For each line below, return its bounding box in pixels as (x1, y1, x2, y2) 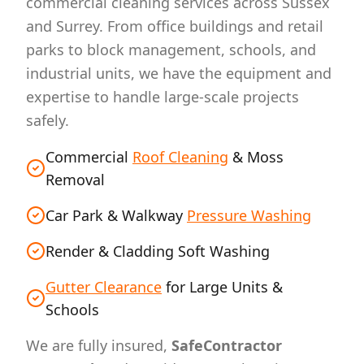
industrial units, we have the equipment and (26, 63, 331, 83)
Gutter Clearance (45, 277, 162, 297)
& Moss (228, 147, 284, 167)
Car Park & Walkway (45, 206, 187, 225)
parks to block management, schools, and (26, 40, 316, 59)
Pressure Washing (187, 206, 311, 225)
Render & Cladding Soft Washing (45, 241, 270, 261)
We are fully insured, (26, 336, 171, 355)
